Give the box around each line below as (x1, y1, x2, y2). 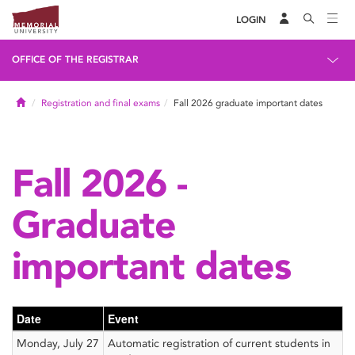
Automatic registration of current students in (108, 337, 330, 350)
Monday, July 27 (17, 337, 99, 350)
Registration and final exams (41, 97, 160, 109)
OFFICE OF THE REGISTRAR (12, 54, 139, 65)
